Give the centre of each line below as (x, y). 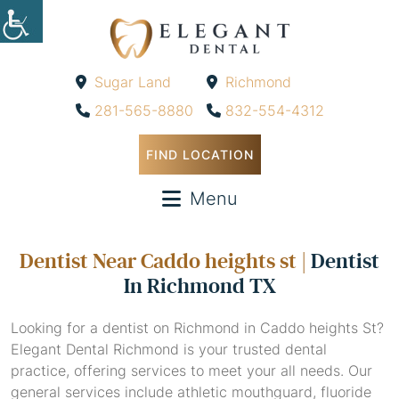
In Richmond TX (199, 287)
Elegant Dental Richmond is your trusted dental (169, 350)
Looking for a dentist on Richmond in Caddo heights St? (197, 328)
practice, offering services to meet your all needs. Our (191, 371)
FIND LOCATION (199, 155)
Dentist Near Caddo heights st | (165, 262)
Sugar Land (132, 82)
